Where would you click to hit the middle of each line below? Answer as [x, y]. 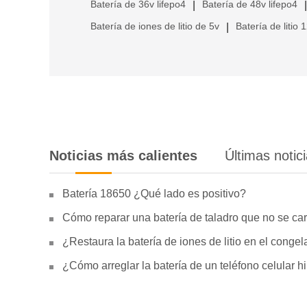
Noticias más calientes [123, 155]
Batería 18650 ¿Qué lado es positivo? [154, 193]
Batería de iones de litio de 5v [155, 26]
